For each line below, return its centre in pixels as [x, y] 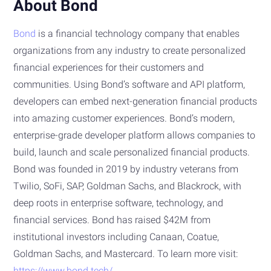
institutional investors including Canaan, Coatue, [116, 237]
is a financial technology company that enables [138, 33]
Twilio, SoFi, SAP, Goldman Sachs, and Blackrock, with [128, 186]
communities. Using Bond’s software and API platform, [129, 84]
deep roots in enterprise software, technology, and [119, 203]
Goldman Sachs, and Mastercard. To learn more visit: [126, 253]
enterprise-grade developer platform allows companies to [135, 135]
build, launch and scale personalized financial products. [132, 152]
